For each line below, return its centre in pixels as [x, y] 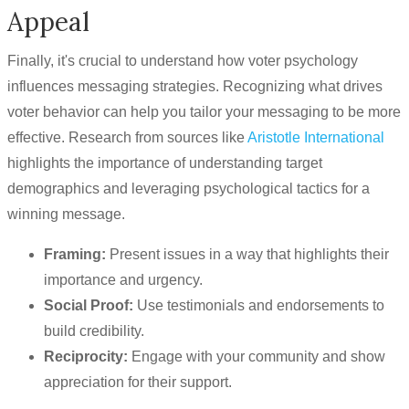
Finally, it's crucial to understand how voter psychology [183, 61]
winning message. [66, 214]
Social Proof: [89, 305]
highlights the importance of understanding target [165, 163]
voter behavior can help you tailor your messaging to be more [204, 112]
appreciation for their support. [138, 382]
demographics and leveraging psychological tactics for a [189, 189]
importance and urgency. [123, 280]
